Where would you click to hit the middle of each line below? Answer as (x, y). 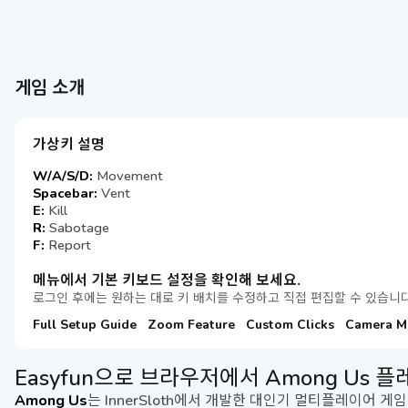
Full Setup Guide (85, 324)
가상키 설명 (69, 143)
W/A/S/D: (65, 175)
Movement (130, 175)
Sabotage (77, 227)
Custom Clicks (290, 324)
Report (68, 245)
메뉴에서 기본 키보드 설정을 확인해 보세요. (167, 279)
